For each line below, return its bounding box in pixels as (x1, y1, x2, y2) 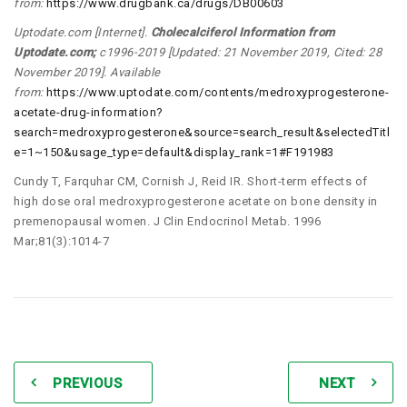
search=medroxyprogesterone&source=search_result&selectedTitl (14, 125, 390, 140)
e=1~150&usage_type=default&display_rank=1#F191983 (14, 145, 334, 160)
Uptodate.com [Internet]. (14, 25, 151, 40)
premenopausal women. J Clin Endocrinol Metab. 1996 (14, 214, 321, 229)
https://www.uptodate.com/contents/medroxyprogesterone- (46, 85, 389, 100)
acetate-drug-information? (14, 105, 164, 120)
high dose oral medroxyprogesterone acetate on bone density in (14, 194, 378, 209)
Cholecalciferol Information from (150, 25, 335, 40)
